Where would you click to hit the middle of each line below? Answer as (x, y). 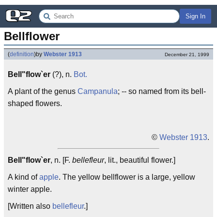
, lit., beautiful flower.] (140, 160)
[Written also (30, 206)
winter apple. (30, 189)
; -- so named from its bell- (162, 91)
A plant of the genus (43, 91)
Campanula (98, 91)
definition (22, 54)
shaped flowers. (35, 103)
